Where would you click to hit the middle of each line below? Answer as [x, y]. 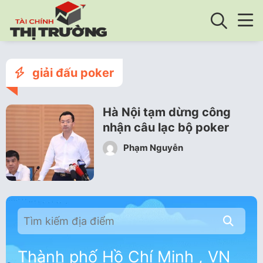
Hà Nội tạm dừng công [167, 112]
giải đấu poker [72, 73]
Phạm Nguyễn [152, 147]
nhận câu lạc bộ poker [166, 127]
